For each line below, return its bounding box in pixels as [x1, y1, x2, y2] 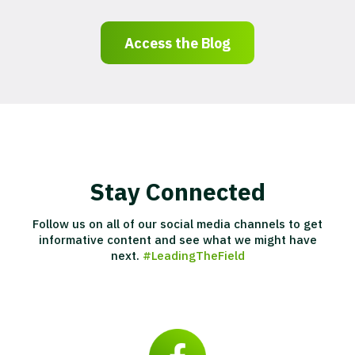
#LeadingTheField [142, 247, 245, 263]
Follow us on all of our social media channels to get [32, 216, 323, 231]
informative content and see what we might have [38, 231, 317, 247]
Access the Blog [124, 33, 231, 52]
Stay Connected [90, 175, 265, 207]
